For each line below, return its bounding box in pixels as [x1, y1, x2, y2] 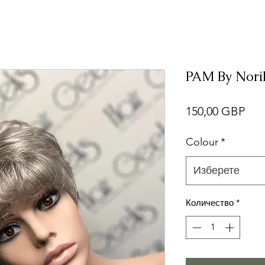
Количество [186, 197, 234, 208]
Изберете [193, 164, 240, 177]
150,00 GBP [186, 104, 245, 118]
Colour [186, 135, 218, 148]
